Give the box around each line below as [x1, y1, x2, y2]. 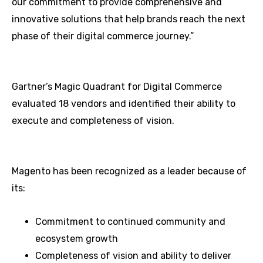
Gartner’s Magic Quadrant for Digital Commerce [12, 81, 222, 92]
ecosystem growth [35, 233, 118, 244]
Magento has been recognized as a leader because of [12, 166, 247, 177]
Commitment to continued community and [35, 216, 225, 227]
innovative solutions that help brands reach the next [12, 14, 245, 25]
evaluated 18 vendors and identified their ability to [12, 98, 235, 109]
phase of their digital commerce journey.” [12, 31, 194, 42]
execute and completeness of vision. [12, 115, 174, 126]
